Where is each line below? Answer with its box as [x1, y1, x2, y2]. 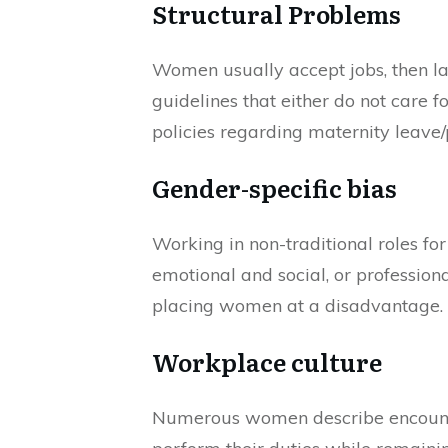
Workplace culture [152, 343, 382, 379]
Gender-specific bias [152, 169, 397, 205]
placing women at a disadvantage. [152, 293, 443, 317]
